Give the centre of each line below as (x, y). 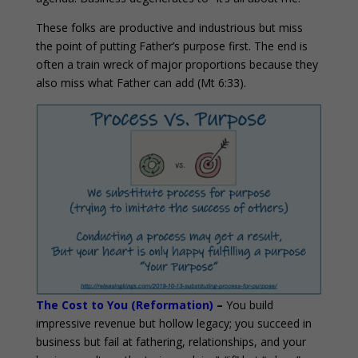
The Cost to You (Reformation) (124, 304)
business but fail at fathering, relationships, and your (171, 341)
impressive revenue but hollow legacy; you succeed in (173, 323)
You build (248, 304)
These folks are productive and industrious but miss (169, 28)
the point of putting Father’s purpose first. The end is (171, 46)
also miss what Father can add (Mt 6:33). (141, 83)
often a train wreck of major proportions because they (177, 65)
